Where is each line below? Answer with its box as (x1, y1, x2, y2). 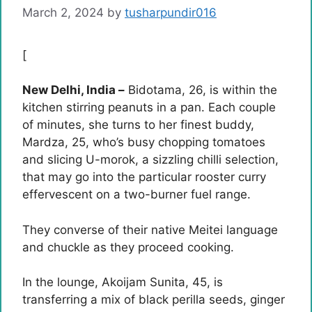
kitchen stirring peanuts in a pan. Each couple (22, 100, 276, 114)
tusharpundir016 (125, 5, 217, 19)
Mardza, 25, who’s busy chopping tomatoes (22, 135, 265, 149)
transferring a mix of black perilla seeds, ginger (22, 292, 285, 306)
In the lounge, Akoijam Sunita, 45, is (22, 275, 223, 289)
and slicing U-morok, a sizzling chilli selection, (22, 153, 279, 166)
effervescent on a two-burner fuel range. (22, 187, 251, 201)
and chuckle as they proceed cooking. (22, 240, 234, 254)
